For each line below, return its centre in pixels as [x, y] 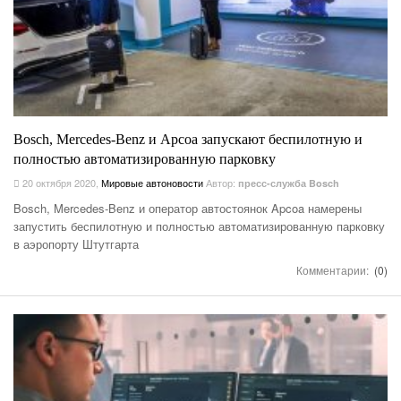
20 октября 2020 [58, 182]
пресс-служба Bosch [289, 183]
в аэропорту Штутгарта [76, 243]
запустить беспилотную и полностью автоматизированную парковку [199, 226]
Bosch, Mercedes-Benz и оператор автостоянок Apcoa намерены [188, 208]
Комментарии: [334, 269]
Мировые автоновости [152, 182]
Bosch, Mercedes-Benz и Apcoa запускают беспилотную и [188, 139]
